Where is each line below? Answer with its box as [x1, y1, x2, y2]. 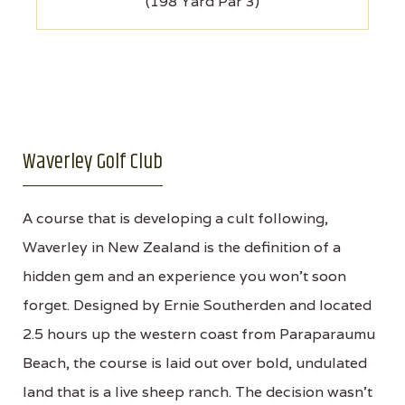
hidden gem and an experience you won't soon [23, 266, 346, 286]
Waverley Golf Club [23, 145, 163, 178]
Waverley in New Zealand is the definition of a [23, 237, 341, 257]
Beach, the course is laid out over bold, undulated [23, 353, 367, 372]
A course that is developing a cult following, [23, 208, 328, 228]
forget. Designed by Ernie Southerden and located [23, 295, 372, 315]
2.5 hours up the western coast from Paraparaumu [23, 324, 375, 344]
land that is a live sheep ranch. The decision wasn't [23, 381, 372, 401]
